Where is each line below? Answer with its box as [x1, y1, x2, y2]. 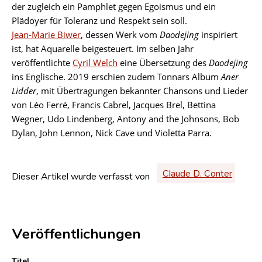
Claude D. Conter [163, 166, 232, 179]
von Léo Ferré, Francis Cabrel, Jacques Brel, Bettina [12, 98, 216, 111]
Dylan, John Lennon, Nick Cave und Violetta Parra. [12, 126, 212, 139]
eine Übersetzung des [118, 56, 209, 68]
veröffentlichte [12, 56, 73, 68]
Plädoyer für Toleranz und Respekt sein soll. [12, 14, 187, 26]
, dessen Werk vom [81, 28, 160, 40]
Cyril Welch [73, 56, 118, 68]
